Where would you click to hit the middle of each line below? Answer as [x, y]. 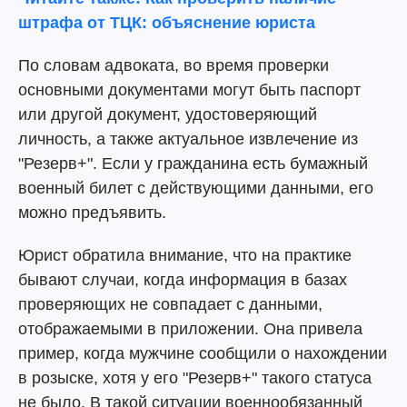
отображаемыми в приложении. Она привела [190, 329]
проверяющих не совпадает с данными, [170, 304]
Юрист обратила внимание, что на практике [185, 255]
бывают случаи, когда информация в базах [183, 280]
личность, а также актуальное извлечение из [188, 139]
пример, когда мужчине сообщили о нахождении [203, 353]
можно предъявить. [92, 213]
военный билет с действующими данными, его [196, 188]
